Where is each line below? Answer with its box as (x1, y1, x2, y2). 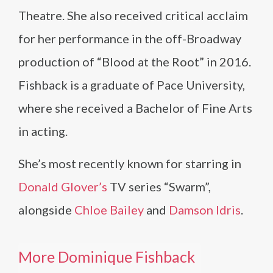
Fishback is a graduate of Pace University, (18, 77, 245, 92)
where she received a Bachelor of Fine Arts (18, 101, 252, 115)
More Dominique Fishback (18, 247, 195, 266)
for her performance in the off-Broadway (18, 31, 241, 46)
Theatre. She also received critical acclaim (18, 8, 248, 23)
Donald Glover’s (18, 179, 107, 194)
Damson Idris (169, 202, 241, 217)
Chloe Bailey (74, 202, 144, 217)
